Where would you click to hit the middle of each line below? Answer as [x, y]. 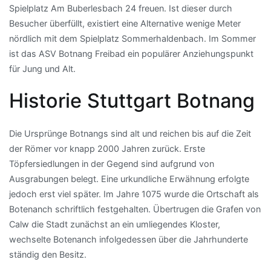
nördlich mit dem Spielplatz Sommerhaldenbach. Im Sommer [132, 38]
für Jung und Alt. [42, 69]
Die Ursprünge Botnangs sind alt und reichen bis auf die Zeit [130, 134]
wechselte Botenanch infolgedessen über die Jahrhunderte [129, 240]
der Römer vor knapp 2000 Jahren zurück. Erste [107, 149]
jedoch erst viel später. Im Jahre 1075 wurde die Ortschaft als [134, 194]
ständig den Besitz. [48, 255]
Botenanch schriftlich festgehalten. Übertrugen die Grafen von [135, 209]
